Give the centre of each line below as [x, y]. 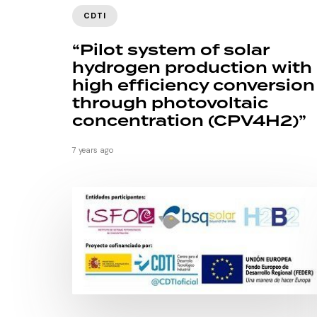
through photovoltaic [170, 104]
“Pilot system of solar [171, 51]
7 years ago [93, 150]
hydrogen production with [192, 69]
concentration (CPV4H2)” [189, 122]
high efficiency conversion [194, 86]
